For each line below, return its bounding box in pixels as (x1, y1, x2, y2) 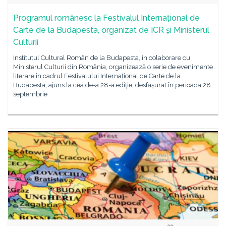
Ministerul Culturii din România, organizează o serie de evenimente (13, 63, 213, 71)
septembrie (13, 90, 47, 98)
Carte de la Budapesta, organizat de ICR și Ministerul (13, 25, 209, 35)
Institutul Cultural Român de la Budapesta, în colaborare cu (13, 54, 190, 62)
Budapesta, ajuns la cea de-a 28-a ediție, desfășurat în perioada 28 (13, 81, 211, 89)
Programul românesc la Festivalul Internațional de (13, 13, 200, 23)
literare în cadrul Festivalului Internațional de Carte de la (13, 72, 181, 80)
